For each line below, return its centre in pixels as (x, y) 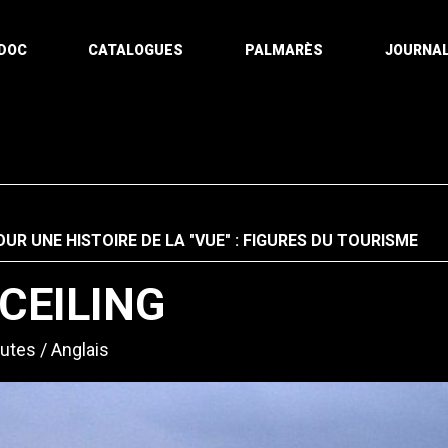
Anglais (80, 349)
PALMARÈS (284, 50)
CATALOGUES (136, 50)
